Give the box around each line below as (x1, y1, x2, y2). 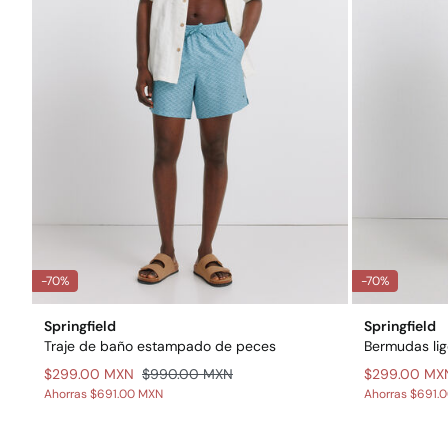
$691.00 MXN (90, 386, 163, 402)
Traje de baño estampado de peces (44, 337, 276, 355)
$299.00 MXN (44, 365, 134, 383)
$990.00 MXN (142, 365, 233, 383)
